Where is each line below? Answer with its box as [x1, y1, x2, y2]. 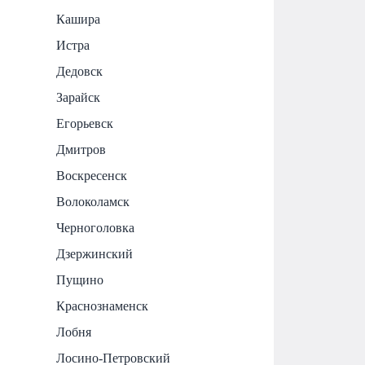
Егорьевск [56, 116, 114, 130]
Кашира [56, 11, 101, 26]
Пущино [56, 272, 104, 287]
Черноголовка [56, 220, 135, 235]
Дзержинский [56, 246, 134, 261]
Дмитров [56, 142, 107, 156]
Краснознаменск [56, 298, 149, 313]
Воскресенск [56, 168, 128, 182]
